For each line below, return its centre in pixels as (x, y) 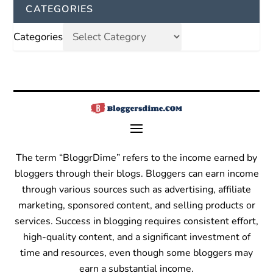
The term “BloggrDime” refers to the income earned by (136, 158)
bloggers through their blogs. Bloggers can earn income (136, 174)
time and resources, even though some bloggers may (136, 253)
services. (34, 222)
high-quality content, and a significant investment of (136, 237)
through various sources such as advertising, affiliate (136, 190)
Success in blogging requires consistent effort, (157, 222)
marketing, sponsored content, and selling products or (136, 206)
